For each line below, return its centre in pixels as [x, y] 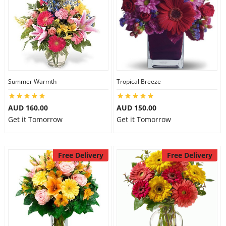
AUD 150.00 [136, 108]
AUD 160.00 [28, 108]
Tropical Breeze [139, 81]
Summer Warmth [32, 81]
